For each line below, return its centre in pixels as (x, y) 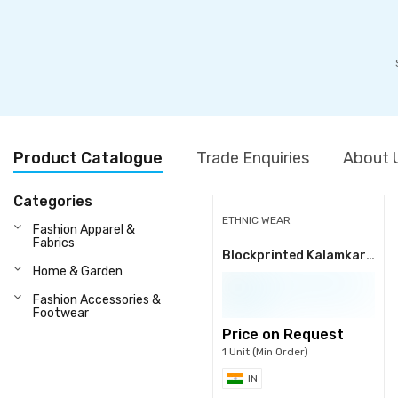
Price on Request (283, 334)
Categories (53, 201)
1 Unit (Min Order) (265, 352)
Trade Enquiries (253, 158)
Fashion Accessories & (97, 300)
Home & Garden (78, 271)
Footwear (61, 313)
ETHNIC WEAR (256, 220)
